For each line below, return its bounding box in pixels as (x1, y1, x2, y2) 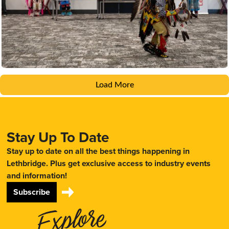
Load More (95, 80, 134, 89)
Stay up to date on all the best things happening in (7, 145, 190, 157)
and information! (7, 169, 67, 181)
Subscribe (13, 186, 51, 198)
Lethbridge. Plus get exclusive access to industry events (7, 157, 211, 169)
